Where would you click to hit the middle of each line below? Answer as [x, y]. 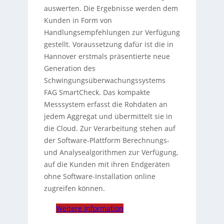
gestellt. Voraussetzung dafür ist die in [108, 44]
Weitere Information [89, 208]
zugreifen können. [74, 188]
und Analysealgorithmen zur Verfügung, [111, 152]
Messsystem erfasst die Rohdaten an [105, 104]
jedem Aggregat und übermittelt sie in [108, 116]
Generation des [69, 68]
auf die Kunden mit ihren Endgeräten [107, 164]
